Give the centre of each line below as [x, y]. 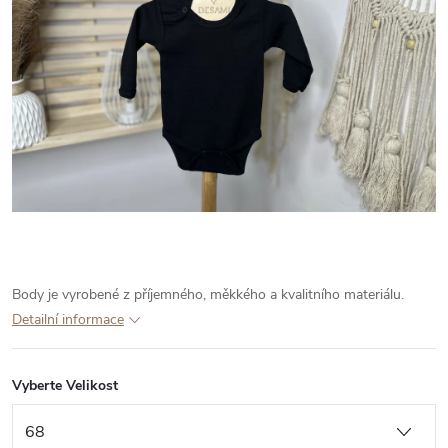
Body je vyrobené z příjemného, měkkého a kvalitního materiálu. [208, 294]
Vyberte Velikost [65, 385]
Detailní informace [68, 319]
